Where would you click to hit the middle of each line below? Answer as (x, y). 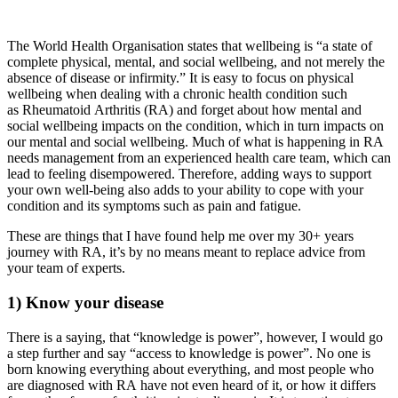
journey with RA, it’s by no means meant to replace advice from (186, 252)
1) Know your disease (85, 303)
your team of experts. (68, 268)
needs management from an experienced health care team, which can (199, 158)
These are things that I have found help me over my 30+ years (180, 236)
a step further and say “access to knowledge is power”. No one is (189, 353)
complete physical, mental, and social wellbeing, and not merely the (196, 62)
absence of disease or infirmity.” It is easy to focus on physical (180, 78)
